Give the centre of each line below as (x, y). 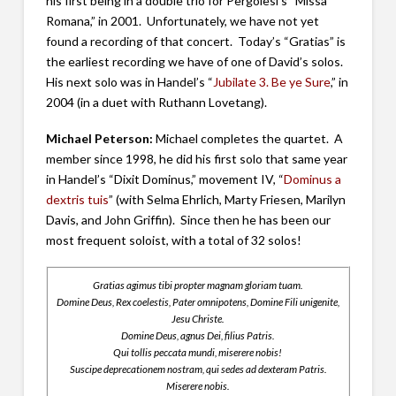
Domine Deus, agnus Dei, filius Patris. (198, 335)
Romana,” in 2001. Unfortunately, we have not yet (182, 20)
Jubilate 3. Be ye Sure (271, 81)
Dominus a (312, 179)
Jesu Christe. (198, 319)
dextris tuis (77, 199)
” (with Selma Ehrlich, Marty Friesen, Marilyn (227, 199)
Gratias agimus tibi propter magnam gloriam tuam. (198, 285)
